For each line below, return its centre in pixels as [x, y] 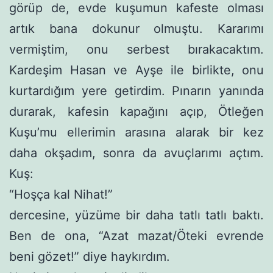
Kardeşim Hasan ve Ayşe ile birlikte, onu [136, 70]
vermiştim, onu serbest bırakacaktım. [136, 49]
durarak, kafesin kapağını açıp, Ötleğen [136, 111]
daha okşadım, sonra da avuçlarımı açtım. [136, 153]
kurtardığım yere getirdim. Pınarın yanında [136, 90]
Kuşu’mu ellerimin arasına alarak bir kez [136, 132]
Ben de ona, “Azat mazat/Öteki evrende [136, 236]
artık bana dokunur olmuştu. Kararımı [136, 28]
